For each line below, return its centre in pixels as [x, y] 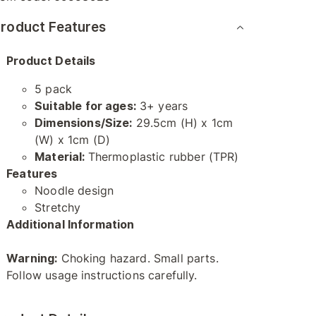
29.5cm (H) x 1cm [183, 123]
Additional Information [71, 224]
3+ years [162, 106]
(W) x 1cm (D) [73, 140]
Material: [61, 157]
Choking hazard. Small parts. [138, 258]
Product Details [51, 61]
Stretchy [58, 207]
